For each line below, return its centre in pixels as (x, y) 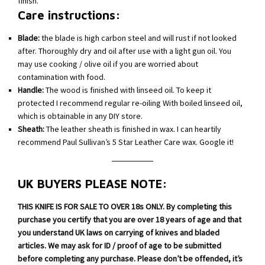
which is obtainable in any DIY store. (80, 117)
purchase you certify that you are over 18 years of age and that (130, 220)
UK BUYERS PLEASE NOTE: (93, 184)
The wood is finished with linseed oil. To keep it (127, 91)
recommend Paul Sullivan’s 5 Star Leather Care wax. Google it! (126, 143)
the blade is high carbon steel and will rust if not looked (138, 38)
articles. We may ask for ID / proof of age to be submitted (119, 246)
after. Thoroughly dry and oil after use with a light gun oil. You (125, 51)
